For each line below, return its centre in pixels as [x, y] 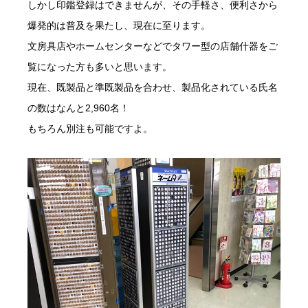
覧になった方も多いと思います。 [100, 66]
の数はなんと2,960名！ [78, 108]
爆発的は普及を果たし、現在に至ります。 [119, 25]
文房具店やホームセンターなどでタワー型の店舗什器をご [153, 46]
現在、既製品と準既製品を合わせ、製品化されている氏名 [153, 87]
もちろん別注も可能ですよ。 [90, 128]
